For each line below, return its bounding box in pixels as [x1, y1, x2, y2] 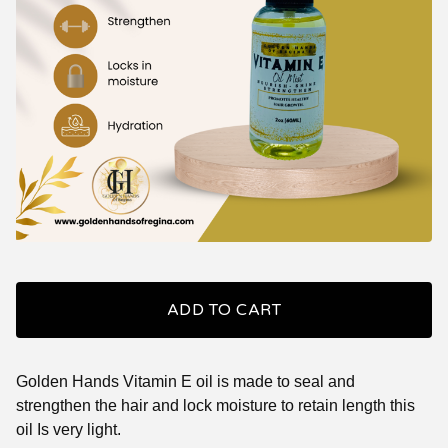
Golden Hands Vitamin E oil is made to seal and [16, 373, 355, 390]
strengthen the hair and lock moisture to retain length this [16, 397, 415, 414]
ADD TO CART [166, 300, 282, 320]
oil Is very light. [16, 421, 121, 438]
